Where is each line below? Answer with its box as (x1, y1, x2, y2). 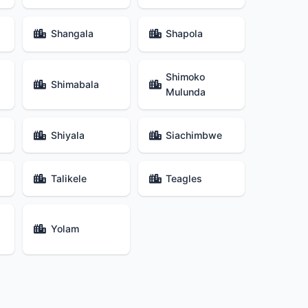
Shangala (50, 27, 93, 40)
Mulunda (165, 86, 206, 98)
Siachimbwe (165, 129, 222, 141)
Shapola (165, 27, 203, 40)
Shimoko (165, 71, 205, 83)
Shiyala (50, 129, 85, 141)
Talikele (50, 172, 87, 184)
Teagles (165, 172, 202, 184)
